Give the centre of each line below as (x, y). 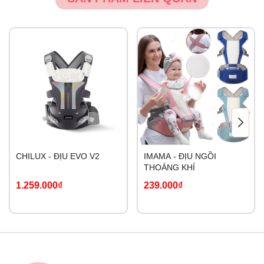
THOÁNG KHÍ (169, 167)
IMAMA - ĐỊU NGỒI (180, 156)
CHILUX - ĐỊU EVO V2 (58, 156)
